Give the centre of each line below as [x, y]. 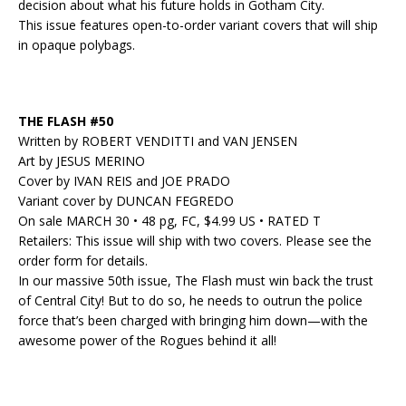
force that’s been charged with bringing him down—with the [193, 321]
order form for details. [83, 261]
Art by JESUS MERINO [82, 161]
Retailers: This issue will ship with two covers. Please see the [195, 241]
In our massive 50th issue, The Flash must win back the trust [196, 281]
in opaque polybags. [77, 45]
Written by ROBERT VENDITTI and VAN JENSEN [158, 141]
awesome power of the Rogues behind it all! [147, 341]
